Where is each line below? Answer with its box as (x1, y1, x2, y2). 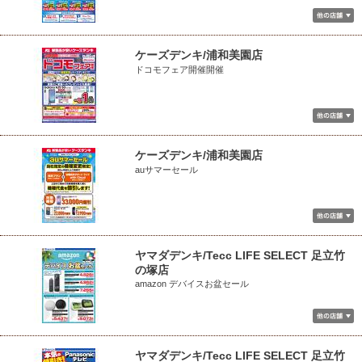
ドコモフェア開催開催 (135, 65, 224, 74)
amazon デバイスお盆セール (135, 279, 249, 288)
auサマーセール (135, 165, 198, 175)
